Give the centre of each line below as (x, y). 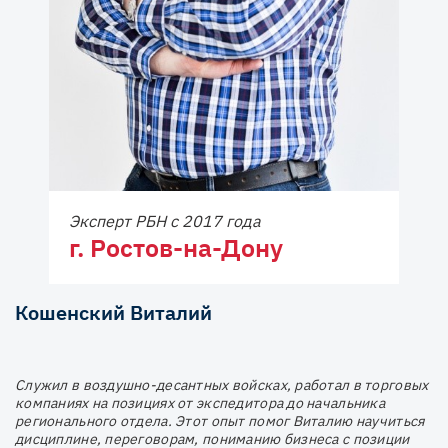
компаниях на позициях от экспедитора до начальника (200, 402)
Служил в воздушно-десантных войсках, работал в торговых (222, 384)
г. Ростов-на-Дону (176, 247)
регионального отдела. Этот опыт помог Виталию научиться (220, 420)
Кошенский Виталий (113, 312)
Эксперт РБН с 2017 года (165, 220)
